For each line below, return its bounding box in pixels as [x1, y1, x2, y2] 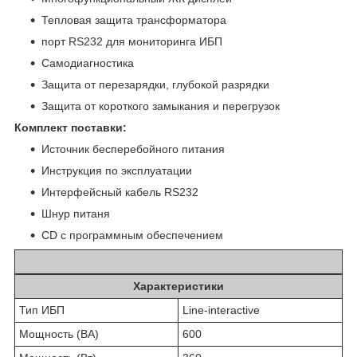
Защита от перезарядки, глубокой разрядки [41, 78, 269, 92]
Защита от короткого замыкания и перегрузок [41, 100, 280, 113]
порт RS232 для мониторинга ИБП [41, 35, 222, 49]
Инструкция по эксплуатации [41, 164, 192, 178]
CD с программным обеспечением [41, 229, 223, 242]
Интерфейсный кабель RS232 [41, 186, 198, 199]
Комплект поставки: [14, 121, 127, 135]
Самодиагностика [41, 57, 134, 70]
